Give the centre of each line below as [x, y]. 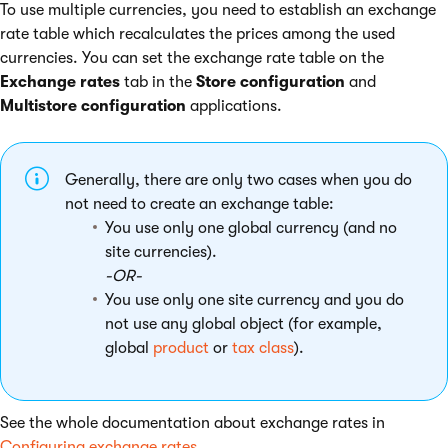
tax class [263, 347]
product [181, 347]
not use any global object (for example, [243, 323]
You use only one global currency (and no [251, 227]
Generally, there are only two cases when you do [238, 179]
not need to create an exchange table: [199, 203]
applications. [234, 105]
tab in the [158, 81]
